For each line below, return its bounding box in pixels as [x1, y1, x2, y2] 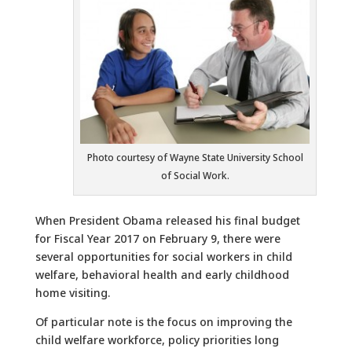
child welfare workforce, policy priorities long [35, 332, 279, 348]
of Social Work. [160, 169, 229, 183]
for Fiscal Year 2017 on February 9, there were [35, 231, 280, 247]
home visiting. [35, 285, 110, 301]
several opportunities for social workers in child [35, 249, 292, 265]
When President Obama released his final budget [35, 213, 300, 229]
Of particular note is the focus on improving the [35, 314, 292, 330]
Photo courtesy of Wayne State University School [86, 151, 303, 165]
